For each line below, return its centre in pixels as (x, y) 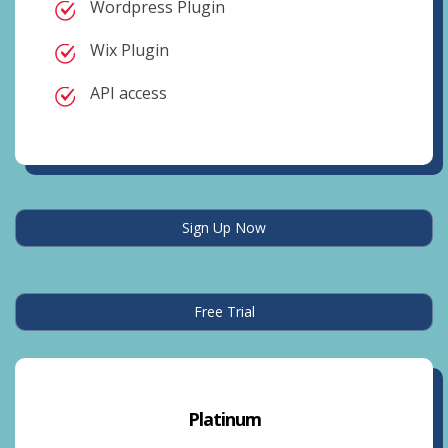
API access (128, 93)
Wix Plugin (129, 50)
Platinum (224, 419)
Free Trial (224, 311)
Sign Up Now (224, 227)
